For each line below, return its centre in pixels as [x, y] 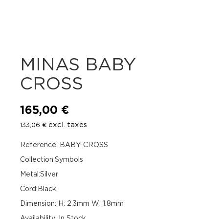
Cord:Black [38, 189]
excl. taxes [67, 125]
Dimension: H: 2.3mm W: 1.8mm [72, 203]
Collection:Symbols [52, 159]
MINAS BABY [78, 64]
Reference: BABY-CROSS [64, 145]
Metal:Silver [39, 174]
